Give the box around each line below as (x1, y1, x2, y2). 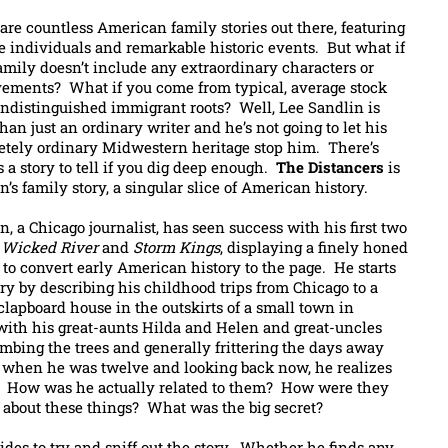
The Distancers (276, 156, 384, 177)
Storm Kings (133, 236, 220, 257)
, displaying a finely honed (220, 236, 408, 257)
